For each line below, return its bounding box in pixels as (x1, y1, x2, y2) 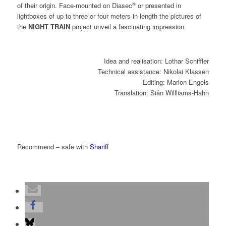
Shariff (89, 141, 108, 151)
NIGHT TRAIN (28, 21, 70, 31)
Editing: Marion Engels (143, 77, 209, 87)
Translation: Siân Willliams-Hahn (115, 87, 209, 97)
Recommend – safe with (17, 141, 90, 151)
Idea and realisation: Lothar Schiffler (104, 55, 209, 66)
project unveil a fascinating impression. (70, 21, 186, 31)
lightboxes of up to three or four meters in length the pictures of (17, 11, 201, 21)
